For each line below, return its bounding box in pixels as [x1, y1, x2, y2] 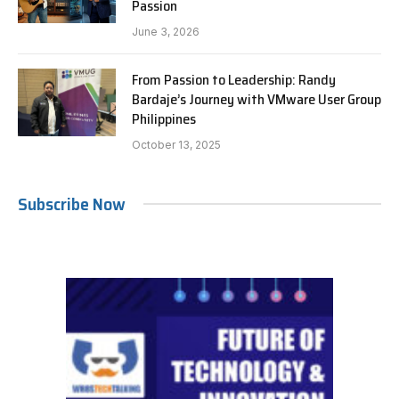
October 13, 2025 [132, 137, 221, 151]
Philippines [132, 107, 196, 130]
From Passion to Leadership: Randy [132, 68, 336, 91]
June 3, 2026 [132, 24, 199, 38]
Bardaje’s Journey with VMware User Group [132, 87, 381, 110]
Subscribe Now [18, 189, 126, 218]
